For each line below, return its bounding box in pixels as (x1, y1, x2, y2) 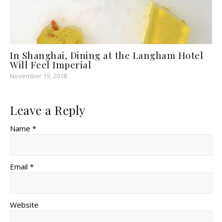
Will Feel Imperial (10, 57, 91, 71)
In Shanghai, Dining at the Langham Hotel (10, 48, 203, 61)
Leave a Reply (10, 102, 86, 118)
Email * (10, 161, 34, 171)
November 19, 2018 (10, 71, 67, 80)
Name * (10, 123, 36, 133)
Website (10, 199, 39, 210)
